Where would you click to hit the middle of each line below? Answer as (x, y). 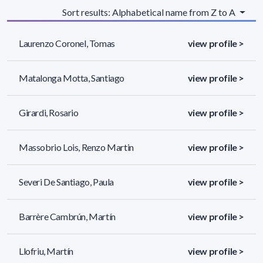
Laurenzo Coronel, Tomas (67, 43)
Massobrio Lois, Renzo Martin (76, 147)
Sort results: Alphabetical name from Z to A (150, 12)
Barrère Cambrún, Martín (67, 217)
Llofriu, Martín (46, 251)
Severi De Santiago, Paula (66, 182)
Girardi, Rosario (49, 113)
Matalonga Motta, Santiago (72, 78)
